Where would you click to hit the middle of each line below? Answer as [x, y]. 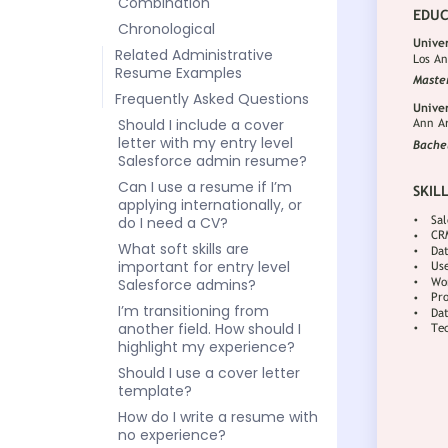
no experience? [172, 434]
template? [155, 390]
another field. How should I [209, 328]
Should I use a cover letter [209, 372]
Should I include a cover [201, 124]
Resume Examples [178, 72]
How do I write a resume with [218, 416]
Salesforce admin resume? [212, 160]
